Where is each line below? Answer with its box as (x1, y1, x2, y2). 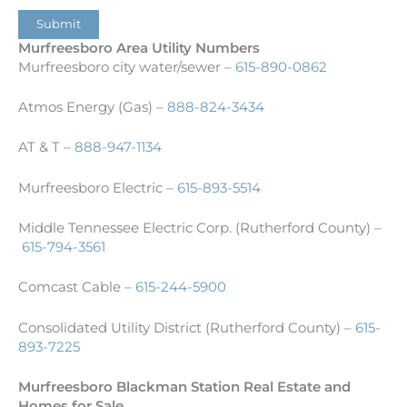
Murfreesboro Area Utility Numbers (18, 39, 260, 56)
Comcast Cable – (18, 279, 135, 296)
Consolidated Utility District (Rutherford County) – (18, 319, 355, 336)
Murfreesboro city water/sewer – (18, 58, 235, 75)
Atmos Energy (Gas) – (18, 98, 167, 115)
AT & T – (18, 139, 74, 156)
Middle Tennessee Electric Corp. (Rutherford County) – (18, 219, 382, 236)
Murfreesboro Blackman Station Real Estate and (18, 378, 351, 395)
